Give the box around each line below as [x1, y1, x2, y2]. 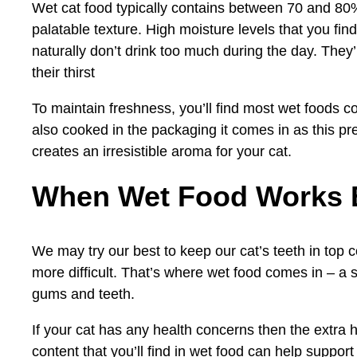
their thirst [32, 65, 95, 81]
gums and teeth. [32, 286, 135, 303]
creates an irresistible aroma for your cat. [32, 143, 292, 160]
